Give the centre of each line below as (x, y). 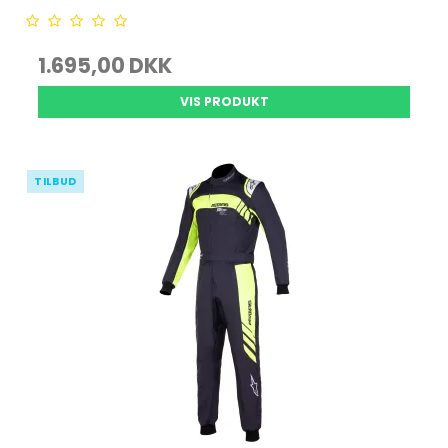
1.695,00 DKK (105, 65)
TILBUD (55, 181)
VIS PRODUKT (224, 101)
